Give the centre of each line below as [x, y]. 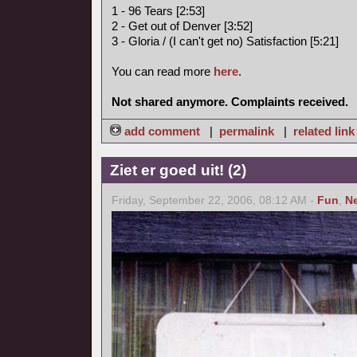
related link [324, 131]
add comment [162, 131]
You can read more [163, 71]
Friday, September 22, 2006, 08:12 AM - [214, 200]
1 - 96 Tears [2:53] [158, 11]
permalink [247, 131]
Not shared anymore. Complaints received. [230, 102]
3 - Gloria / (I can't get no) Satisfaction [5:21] [225, 41]
